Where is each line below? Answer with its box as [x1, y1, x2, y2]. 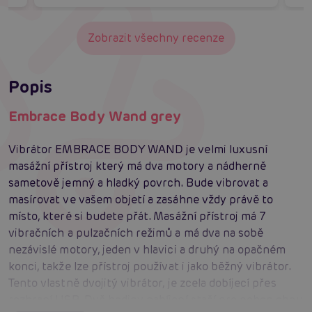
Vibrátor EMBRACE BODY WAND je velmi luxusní [8, 141, 268, 157]
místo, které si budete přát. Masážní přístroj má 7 [8, 208, 267, 224]
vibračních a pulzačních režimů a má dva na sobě [8, 225, 264, 240]
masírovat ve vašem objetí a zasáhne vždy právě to [8, 192, 274, 207]
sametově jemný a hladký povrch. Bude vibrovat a [8, 175, 269, 190]
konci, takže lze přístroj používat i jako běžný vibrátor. [8, 258, 290, 274]
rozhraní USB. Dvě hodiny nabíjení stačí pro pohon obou [8, 292, 303, 307]
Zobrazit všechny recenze [88, 30, 224, 45]
